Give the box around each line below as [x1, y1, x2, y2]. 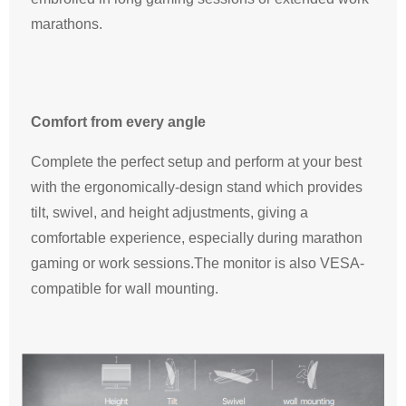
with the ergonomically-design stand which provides [31, 179, 362, 196]
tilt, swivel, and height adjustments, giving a [31, 205, 308, 221]
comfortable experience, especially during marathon [31, 230, 362, 246]
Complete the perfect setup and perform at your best [31, 154, 362, 170]
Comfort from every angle [31, 114, 206, 130]
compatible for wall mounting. [31, 281, 218, 297]
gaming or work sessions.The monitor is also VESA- [31, 256, 364, 272]
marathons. [31, 16, 106, 33]
